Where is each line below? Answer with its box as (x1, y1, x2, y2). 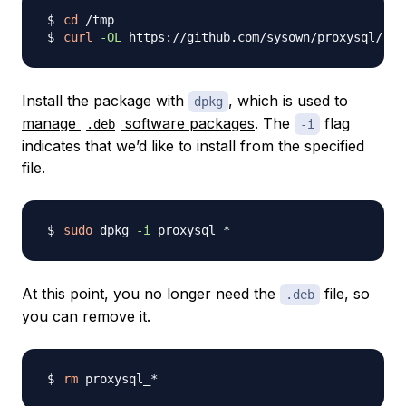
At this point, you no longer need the (22, 285, 280, 304)
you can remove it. (22, 307, 150, 326)
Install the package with (22, 92, 188, 111)
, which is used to (228, 92, 348, 111)
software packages (121, 114, 255, 133)
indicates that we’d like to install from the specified (22, 137, 364, 156)
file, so (320, 285, 370, 304)
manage (22, 114, 81, 133)
